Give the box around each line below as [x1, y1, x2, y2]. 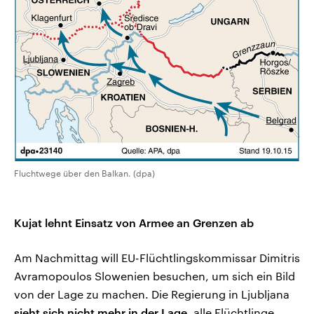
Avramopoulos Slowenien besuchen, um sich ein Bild [14, 268, 295, 282]
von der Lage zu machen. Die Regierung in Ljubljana [14, 287, 289, 301]
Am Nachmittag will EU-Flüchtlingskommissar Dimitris [14, 250, 300, 264]
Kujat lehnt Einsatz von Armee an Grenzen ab [14, 215, 254, 229]
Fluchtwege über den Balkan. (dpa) [14, 168, 155, 178]
